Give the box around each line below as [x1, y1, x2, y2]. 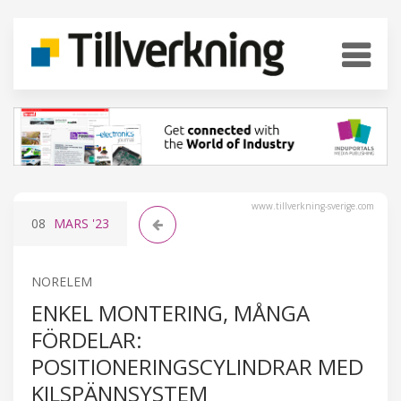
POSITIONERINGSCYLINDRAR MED [31, 351, 363, 381]
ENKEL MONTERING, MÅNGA [31, 297, 310, 328]
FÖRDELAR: [31, 324, 142, 354]
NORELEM [31, 272, 92, 290]
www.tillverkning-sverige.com [252, 199, 374, 212]
